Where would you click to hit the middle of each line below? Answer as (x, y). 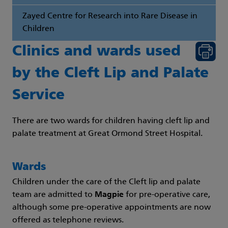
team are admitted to (53, 195)
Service (38, 96)
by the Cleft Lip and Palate (110, 74)
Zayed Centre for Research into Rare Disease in (110, 17)
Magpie (109, 195)
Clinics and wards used (96, 52)
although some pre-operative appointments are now (111, 208)
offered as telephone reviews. (68, 221)
